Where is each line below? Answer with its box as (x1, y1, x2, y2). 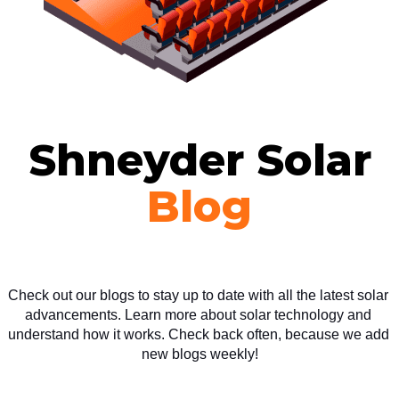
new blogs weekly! (141, 346, 258, 362)
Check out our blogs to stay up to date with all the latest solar (8, 287, 388, 303)
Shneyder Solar (28, 134, 371, 186)
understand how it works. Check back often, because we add (8, 326, 389, 342)
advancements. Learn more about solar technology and (24, 306, 371, 322)
